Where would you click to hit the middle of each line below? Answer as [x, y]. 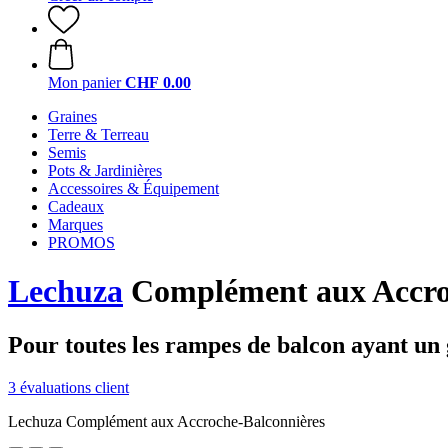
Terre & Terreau [98, 134]
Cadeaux [76, 206]
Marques [75, 224]
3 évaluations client [68, 387]
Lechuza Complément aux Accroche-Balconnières [166, 421]
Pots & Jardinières [105, 170]
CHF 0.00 [158, 82]
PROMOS [81, 242]
